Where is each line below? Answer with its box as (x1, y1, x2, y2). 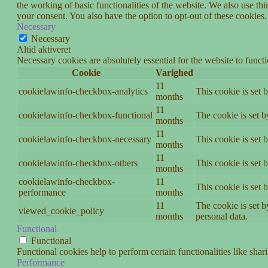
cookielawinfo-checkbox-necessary (19, 134, 151, 145)
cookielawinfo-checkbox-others (19, 158, 138, 169)
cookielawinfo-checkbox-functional (19, 110, 153, 121)
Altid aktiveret (17, 44, 71, 55)
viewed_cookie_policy (19, 206, 104, 217)
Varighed (156, 68, 193, 78)
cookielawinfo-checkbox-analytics (19, 86, 148, 97)
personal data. (196, 211, 248, 222)
